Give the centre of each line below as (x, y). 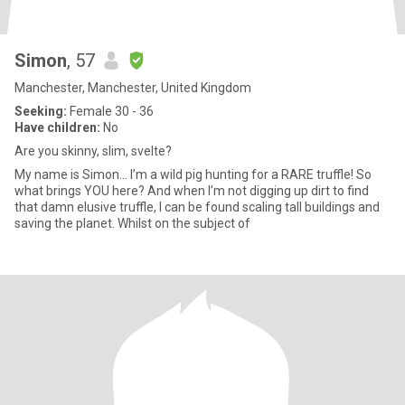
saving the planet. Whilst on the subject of (184, 223)
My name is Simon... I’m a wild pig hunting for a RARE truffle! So (72, 174)
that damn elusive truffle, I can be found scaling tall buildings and (197, 207)
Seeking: (41, 111)
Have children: (57, 127)
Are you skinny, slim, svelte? (93, 151)
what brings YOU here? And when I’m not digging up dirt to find (81, 191)
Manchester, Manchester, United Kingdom (133, 88)
